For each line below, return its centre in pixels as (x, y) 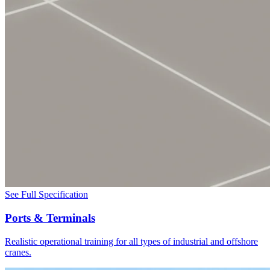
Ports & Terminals (50, 218)
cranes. (18, 252)
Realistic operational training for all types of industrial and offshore (131, 241)
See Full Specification (46, 195)
